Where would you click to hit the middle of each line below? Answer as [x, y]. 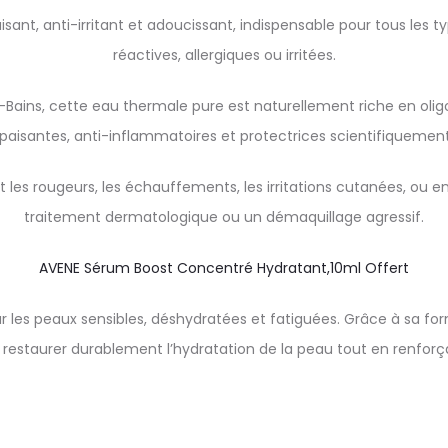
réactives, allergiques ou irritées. [224, 55]
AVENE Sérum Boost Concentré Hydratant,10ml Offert [224, 268]
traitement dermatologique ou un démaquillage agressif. [224, 217]
